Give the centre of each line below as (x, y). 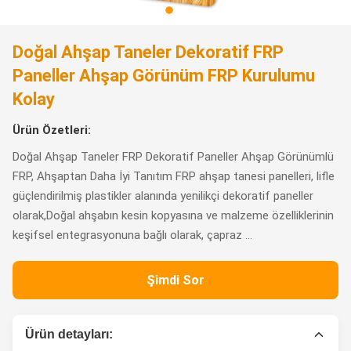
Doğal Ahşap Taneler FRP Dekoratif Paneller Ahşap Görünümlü (173, 157)
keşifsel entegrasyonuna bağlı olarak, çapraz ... (132, 235)
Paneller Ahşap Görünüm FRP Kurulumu (164, 76)
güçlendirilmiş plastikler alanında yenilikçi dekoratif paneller (163, 196)
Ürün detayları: (69, 334)
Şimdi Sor (175, 280)
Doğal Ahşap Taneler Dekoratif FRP (148, 52)
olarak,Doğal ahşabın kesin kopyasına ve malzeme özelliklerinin (173, 215)
